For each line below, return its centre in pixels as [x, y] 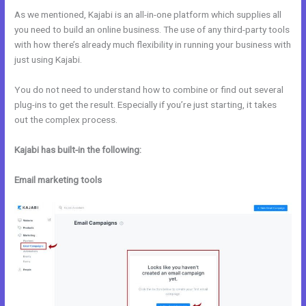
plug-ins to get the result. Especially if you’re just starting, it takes [146, 105]
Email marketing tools [58, 179]
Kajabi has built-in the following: [78, 149]
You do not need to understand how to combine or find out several [149, 89]
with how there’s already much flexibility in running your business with [153, 45]
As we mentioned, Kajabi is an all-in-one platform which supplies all [148, 15]
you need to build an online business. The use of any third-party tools [152, 30]
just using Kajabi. [48, 60]
